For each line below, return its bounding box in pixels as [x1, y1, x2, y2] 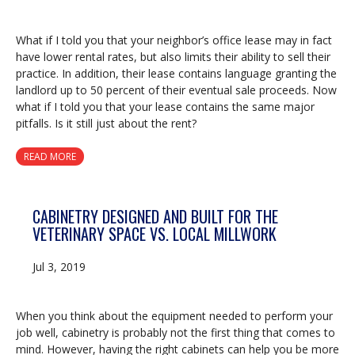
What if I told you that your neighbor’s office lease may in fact [16, 32, 332, 48]
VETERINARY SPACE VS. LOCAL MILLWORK [32, 222, 277, 246]
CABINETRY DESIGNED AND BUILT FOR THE [32, 204, 278, 229]
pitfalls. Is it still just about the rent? [16, 116, 197, 132]
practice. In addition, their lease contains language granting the [16, 66, 337, 82]
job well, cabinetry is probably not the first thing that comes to [16, 325, 335, 341]
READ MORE [24, 150, 76, 164]
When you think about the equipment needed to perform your [16, 308, 333, 324]
